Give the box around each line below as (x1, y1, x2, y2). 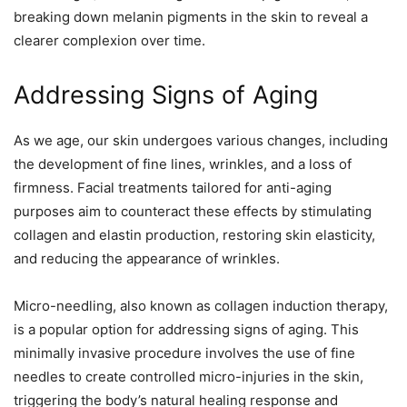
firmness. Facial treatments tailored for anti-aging (14, 179, 332, 197)
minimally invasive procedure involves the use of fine (14, 344, 355, 362)
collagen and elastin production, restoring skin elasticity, (14, 226, 375, 244)
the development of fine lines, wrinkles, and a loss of (14, 155, 352, 174)
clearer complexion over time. (14, 32, 205, 50)
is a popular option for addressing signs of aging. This (14, 321, 359, 339)
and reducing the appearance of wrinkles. (14, 250, 280, 268)
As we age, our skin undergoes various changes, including (14, 132, 388, 150)
